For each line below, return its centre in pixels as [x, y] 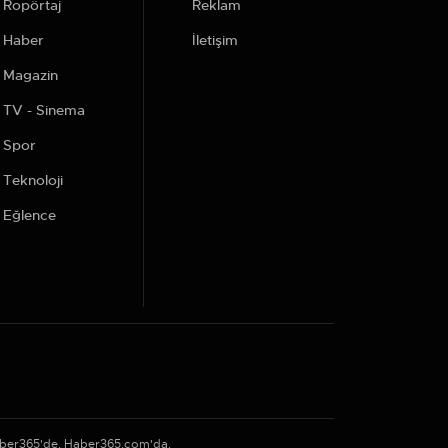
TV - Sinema [43, 109]
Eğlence [29, 214]
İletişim [214, 39]
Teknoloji [32, 179]
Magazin [30, 74]
